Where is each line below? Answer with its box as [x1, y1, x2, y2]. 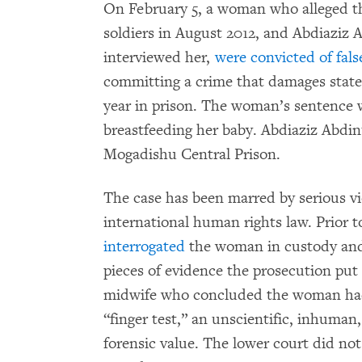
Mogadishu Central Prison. [103, 145, 280, 164]
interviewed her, [103, 48, 215, 67]
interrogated [103, 237, 185, 256]
